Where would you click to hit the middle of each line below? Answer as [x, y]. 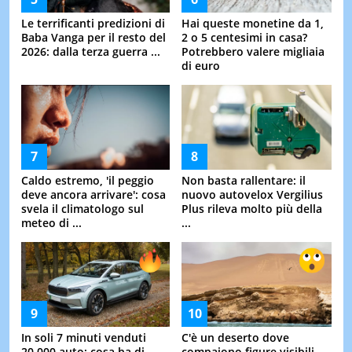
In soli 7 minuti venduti [83, 337]
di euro [201, 65]
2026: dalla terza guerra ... [90, 51]
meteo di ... [51, 222]
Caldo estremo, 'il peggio [87, 180]
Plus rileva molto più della [252, 208]
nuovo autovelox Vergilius [252, 194]
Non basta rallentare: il [244, 180]
